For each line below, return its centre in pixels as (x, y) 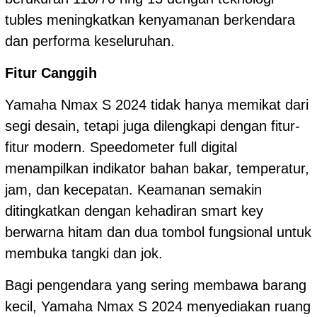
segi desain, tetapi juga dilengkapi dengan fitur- (152, 126)
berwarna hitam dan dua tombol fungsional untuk (158, 232)
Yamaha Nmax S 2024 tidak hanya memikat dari (157, 104)
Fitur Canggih (51, 73)
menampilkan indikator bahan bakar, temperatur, (157, 168)
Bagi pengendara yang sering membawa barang (156, 285)
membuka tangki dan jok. (84, 253)
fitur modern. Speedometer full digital (121, 147)
